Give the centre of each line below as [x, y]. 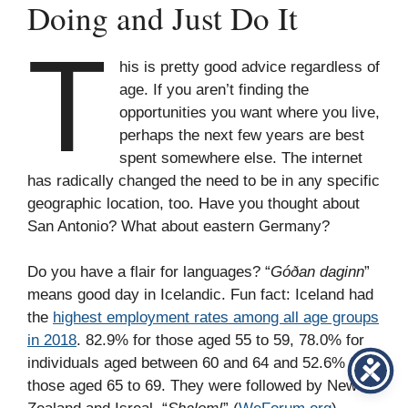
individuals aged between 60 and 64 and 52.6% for [198, 363]
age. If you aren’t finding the [214, 89]
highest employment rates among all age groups [216, 317]
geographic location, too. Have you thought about [194, 203]
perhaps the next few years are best [242, 135]
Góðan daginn [317, 272]
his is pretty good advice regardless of [250, 66]
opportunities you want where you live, [250, 112]
